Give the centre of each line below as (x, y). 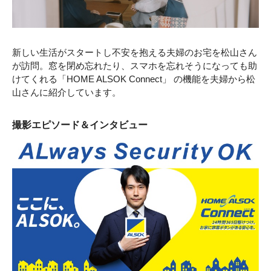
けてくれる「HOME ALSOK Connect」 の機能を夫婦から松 (134, 79)
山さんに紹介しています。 (67, 92)
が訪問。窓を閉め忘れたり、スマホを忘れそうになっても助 (135, 65)
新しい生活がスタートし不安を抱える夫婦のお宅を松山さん (135, 52)
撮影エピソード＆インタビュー (80, 125)
